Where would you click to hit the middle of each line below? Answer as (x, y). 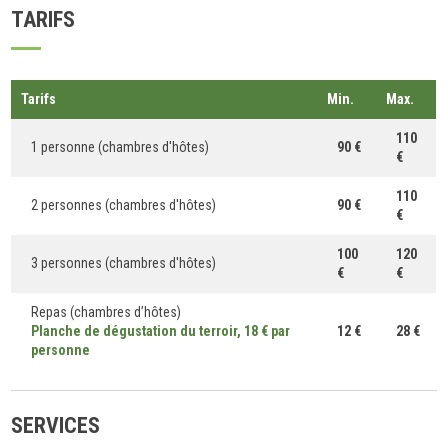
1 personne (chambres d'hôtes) (120, 146)
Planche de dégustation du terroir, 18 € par (161, 330)
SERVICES (56, 425)
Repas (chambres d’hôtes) (106, 311)
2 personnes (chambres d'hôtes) (124, 204)
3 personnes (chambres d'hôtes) (124, 262)
